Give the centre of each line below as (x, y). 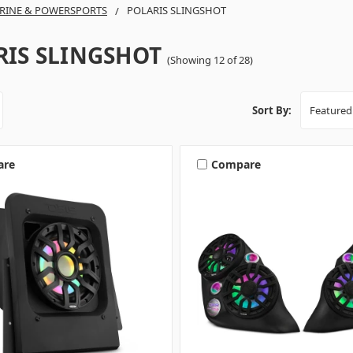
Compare (236, 164)
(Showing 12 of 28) (210, 59)
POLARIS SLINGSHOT (176, 10)
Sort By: (272, 111)
